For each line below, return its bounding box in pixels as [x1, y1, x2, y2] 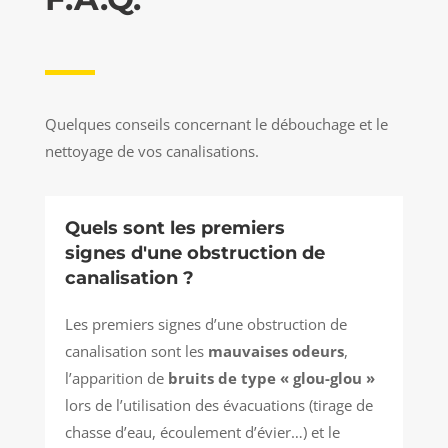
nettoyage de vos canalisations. [44, 141, 259, 162]
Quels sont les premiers [64, 217, 285, 240]
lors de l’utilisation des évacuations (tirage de [64, 395, 373, 416]
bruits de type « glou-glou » [167, 368, 375, 389]
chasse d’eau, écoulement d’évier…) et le [64, 422, 340, 443]
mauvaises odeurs [207, 341, 344, 362]
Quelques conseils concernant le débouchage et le [44, 114, 388, 135]
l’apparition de [64, 368, 168, 389]
